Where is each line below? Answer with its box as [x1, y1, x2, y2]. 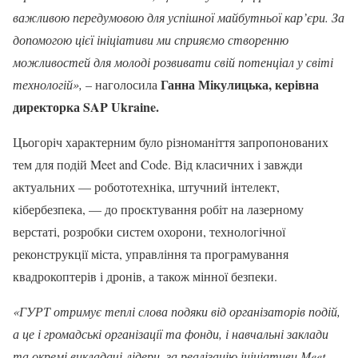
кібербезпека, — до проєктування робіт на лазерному [13, 201, 304, 217]
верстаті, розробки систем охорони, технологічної [13, 223, 285, 240]
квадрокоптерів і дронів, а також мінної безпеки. [13, 268, 277, 284]
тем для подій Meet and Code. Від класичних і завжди [13, 156, 303, 173]
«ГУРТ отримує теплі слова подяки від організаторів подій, [13, 303, 340, 320]
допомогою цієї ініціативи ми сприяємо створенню [13, 31, 288, 48]
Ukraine [111, 97, 156, 116]
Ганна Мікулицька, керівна [161, 75, 319, 93]
